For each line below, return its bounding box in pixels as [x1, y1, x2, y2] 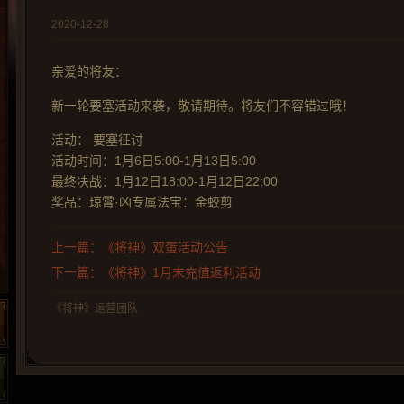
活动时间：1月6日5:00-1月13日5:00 [51, 153, 256, 168]
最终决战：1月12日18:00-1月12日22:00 [51, 174, 278, 188]
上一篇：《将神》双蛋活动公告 [51, 240, 228, 254]
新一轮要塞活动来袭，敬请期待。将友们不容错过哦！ [51, 98, 354, 113]
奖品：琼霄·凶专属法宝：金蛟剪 [51, 195, 233, 209]
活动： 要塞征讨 [51, 133, 143, 147]
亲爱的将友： [51, 64, 127, 78]
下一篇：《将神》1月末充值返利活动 [51, 265, 261, 280]
